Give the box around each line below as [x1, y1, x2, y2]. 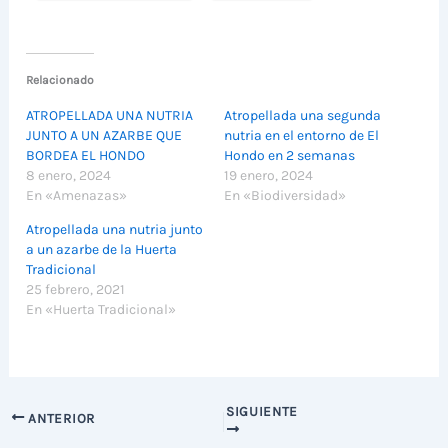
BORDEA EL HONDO [26, 147, 146, 165]
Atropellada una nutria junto [26, 221, 204, 239]
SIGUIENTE [226, 404, 299, 420]
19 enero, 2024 [224, 167, 313, 185]
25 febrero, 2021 [26, 281, 126, 299]
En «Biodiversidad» [224, 187, 346, 205]
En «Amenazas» [26, 187, 128, 205]
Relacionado [26, 73, 95, 88]
